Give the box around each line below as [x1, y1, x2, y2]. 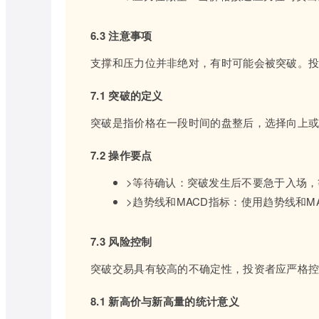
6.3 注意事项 [90, 28, 152, 43]
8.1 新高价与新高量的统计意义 [90, 293, 239, 309]
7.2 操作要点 [90, 147, 152, 163]
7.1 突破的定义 [90, 88, 163, 103]
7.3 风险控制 [90, 234, 152, 249]
